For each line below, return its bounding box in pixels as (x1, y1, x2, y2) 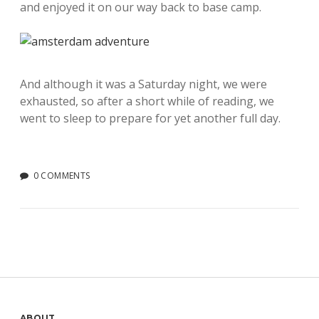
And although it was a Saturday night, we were (20, 76, 267, 92)
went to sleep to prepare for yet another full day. (20, 110, 281, 126)
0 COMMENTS (33, 169, 90, 182)
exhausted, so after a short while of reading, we (20, 93, 274, 109)
